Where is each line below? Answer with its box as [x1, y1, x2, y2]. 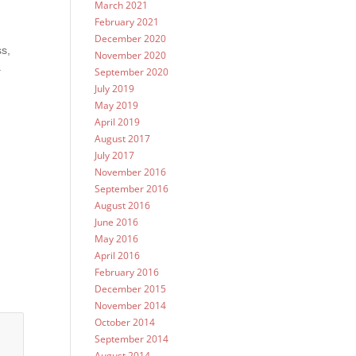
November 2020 [95, 48, 167, 62]
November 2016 [95, 165, 167, 179]
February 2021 [95, 15, 160, 29]
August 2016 [95, 199, 151, 212]
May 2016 [95, 232, 139, 246]
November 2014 [95, 299, 167, 312]
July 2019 [95, 82, 135, 95]
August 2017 [95, 132, 151, 145]
